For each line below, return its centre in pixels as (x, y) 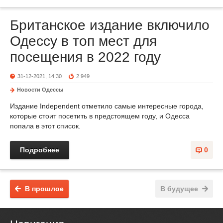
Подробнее (40, 150)
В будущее (179, 189)
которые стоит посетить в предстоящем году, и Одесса (100, 116)
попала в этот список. (45, 126)
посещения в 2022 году (85, 57)
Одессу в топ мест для (83, 41)
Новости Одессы (40, 90)
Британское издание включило (110, 25)
